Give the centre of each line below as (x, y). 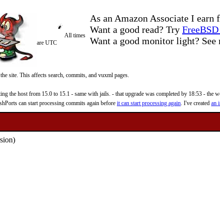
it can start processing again (149, 103)
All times (75, 35)
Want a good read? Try (136, 29)
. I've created (196, 103)
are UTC (47, 43)
